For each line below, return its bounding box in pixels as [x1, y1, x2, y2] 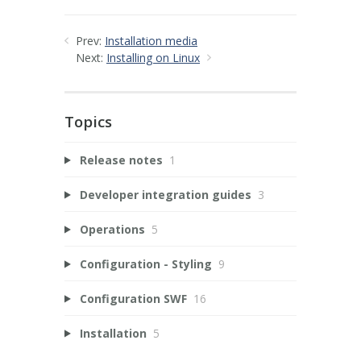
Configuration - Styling [79, 255, 212, 272]
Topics [64, 111, 112, 131]
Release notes [79, 151, 163, 168]
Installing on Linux [106, 49, 200, 65]
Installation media [105, 32, 197, 48]
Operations [79, 221, 145, 237]
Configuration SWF [79, 290, 187, 306]
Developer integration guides [79, 186, 251, 202]
